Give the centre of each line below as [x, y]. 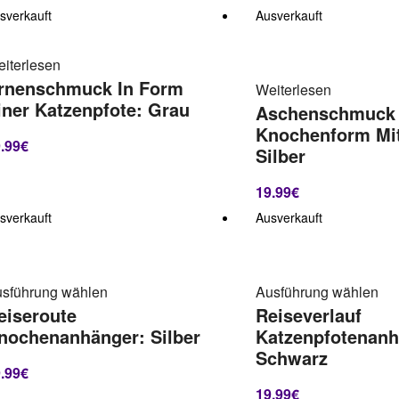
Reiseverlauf [309, 316]
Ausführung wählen [318, 292]
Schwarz [292, 358]
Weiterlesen [294, 90]
